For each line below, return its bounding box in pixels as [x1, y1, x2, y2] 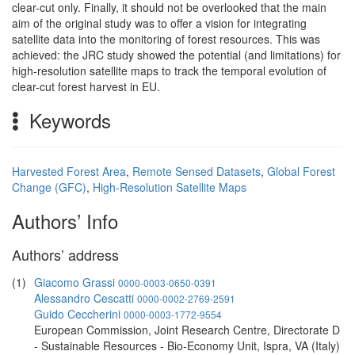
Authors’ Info [12, 207, 118, 235]
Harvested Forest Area [12, 163, 126, 179]
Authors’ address [12, 244, 119, 265]
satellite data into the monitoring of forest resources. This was [12, 31, 320, 47]
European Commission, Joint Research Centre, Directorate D [34, 322, 340, 338]
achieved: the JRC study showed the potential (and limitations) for [12, 47, 341, 63]
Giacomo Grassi [34, 274, 115, 290]
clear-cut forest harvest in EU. [12, 78, 160, 94]
